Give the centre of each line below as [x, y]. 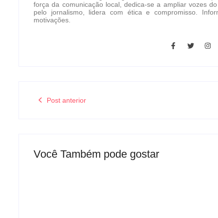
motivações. [52, 20]
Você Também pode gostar [96, 154]
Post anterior [66, 100]
